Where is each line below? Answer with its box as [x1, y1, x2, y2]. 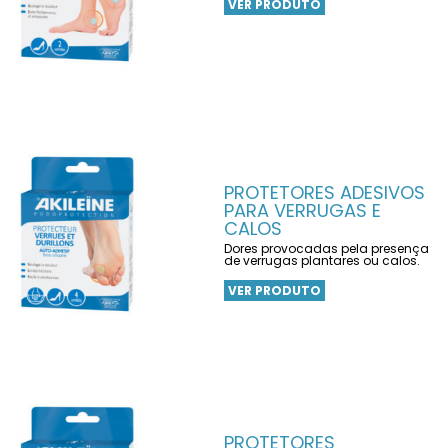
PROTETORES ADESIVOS [224, 180, 425, 205]
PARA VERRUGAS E [224, 198, 381, 223]
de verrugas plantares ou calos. [224, 252, 420, 269]
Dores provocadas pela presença [224, 240, 429, 257]
